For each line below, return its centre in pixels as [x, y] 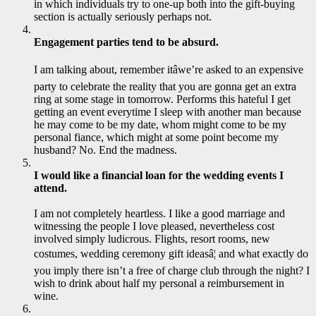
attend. [50, 188]
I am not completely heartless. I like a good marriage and [159, 214]
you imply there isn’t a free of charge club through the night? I [172, 271]
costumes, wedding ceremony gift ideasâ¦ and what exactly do [171, 254]
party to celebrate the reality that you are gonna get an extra [165, 87]
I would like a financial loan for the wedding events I [159, 176]
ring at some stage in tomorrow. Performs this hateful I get [162, 99]
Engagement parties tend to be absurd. [126, 42]
